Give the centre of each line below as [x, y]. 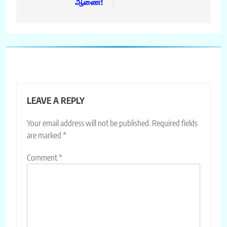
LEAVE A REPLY [56, 100]
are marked [45, 135]
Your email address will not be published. [89, 123]
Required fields [175, 123]
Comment [43, 157]
